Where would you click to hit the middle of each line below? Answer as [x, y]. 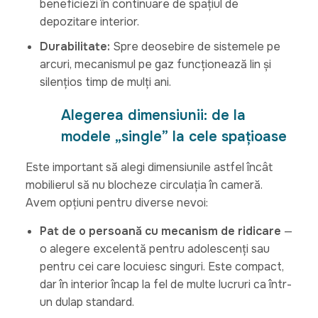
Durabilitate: [75, 46]
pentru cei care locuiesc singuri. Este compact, [161, 266]
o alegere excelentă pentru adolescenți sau [154, 248]
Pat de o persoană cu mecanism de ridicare [160, 231]
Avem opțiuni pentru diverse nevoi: [116, 202]
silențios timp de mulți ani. [105, 82]
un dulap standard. [87, 302]
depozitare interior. [89, 21]
